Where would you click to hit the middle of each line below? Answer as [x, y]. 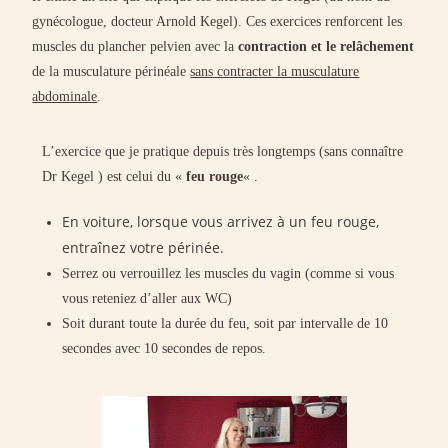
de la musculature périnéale [111, 71]
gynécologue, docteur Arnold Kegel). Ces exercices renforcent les [217, 21]
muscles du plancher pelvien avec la [135, 46]
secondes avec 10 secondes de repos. [164, 348]
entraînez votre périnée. [143, 247]
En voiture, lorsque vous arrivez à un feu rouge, [221, 221]
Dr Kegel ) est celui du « [114, 176]
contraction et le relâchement [326, 46]
